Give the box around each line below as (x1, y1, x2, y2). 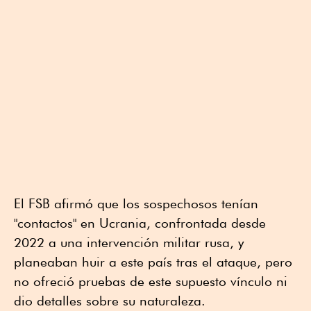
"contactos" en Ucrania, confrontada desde (14, 215, 266, 230)
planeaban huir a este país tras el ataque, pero (14, 253, 292, 269)
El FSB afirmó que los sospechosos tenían (14, 195, 258, 211)
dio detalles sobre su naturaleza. (14, 292, 205, 308)
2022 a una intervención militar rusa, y (14, 234, 244, 250)
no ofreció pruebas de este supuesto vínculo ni (14, 273, 287, 289)
